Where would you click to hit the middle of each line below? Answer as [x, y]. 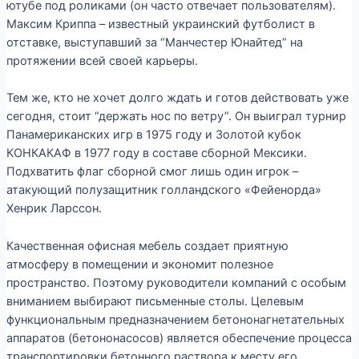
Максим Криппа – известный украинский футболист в [160, 24]
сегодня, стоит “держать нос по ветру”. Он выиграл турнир [176, 117]
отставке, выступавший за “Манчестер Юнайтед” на [154, 43]
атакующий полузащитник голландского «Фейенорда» [163, 190]
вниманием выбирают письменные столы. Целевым [155, 301]
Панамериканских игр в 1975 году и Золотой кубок [153, 135]
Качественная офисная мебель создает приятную [147, 246]
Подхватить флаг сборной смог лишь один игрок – [152, 172]
